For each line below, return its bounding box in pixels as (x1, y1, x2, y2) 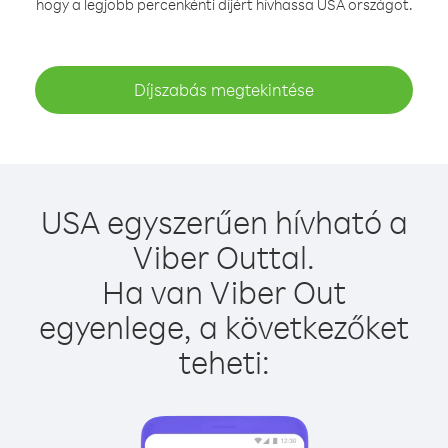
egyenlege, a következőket (39, 306, 409, 347)
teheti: (178, 341, 270, 382)
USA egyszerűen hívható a (40, 201, 408, 242)
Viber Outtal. (133, 236, 315, 277)
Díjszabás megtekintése (134, 79, 314, 100)
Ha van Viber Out (102, 271, 346, 312)
